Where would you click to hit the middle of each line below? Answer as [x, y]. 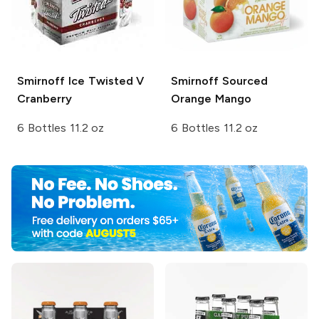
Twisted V [114, 81]
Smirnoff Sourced [219, 81]
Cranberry [45, 99]
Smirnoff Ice [51, 81]
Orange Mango [211, 99]
